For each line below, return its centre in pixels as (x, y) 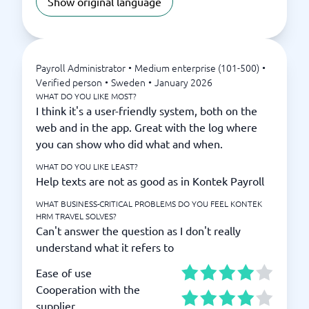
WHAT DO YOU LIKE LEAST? (87, 166)
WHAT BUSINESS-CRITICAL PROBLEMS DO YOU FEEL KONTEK (149, 203)
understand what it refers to (105, 247)
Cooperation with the (88, 289)
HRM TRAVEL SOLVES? (76, 216)
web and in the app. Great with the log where (147, 127)
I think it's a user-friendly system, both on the (147, 110)
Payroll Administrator (81, 68)
